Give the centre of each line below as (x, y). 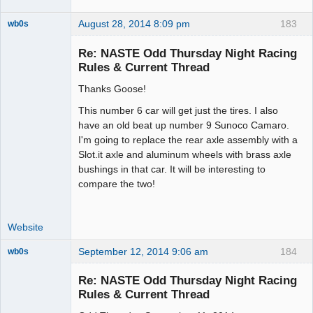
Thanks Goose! (112, 88)
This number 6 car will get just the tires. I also (178, 110)
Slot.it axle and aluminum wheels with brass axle (185, 154)
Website (26, 227)
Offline (32, 104)
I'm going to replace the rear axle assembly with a (188, 139)
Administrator (33, 88)
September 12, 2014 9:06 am (143, 251)
